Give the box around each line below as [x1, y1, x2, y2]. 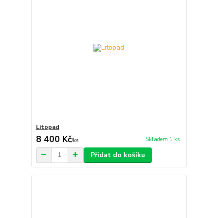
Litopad [36, 123, 59, 131]
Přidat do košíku [90, 150, 145, 160]
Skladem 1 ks [145, 135, 180, 143]
